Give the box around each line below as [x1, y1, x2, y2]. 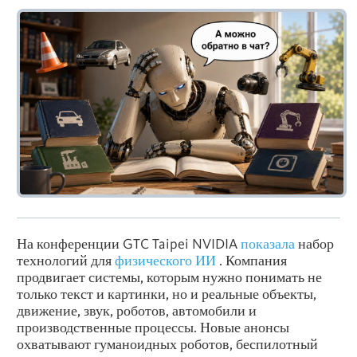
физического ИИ [115, 251, 216, 269]
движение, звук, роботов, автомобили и [17, 301, 257, 319]
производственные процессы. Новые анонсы [17, 318, 289, 335]
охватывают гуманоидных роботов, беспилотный [17, 335, 318, 352]
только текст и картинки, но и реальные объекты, [17, 284, 316, 302]
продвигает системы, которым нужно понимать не [17, 268, 322, 285]
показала [241, 234, 295, 252]
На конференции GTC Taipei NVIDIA [17, 234, 241, 252]
